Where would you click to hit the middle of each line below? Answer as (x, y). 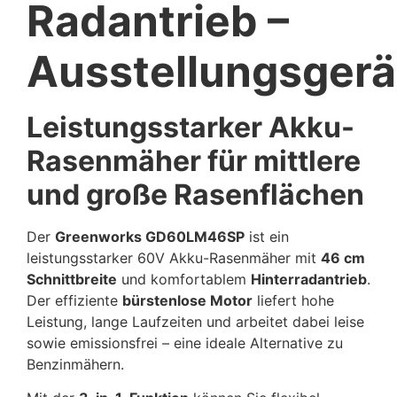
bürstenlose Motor (187, 300)
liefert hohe (293, 300)
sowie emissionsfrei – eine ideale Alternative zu (185, 343)
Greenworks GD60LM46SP (150, 236)
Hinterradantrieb (309, 279)
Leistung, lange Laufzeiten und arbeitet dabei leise (195, 321)
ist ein (267, 236)
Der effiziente (74, 300)
